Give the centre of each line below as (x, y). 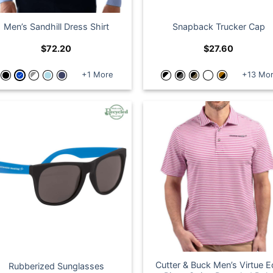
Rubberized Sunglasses (56, 266)
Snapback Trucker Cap (218, 27)
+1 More (98, 75)
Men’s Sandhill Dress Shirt (56, 27)
